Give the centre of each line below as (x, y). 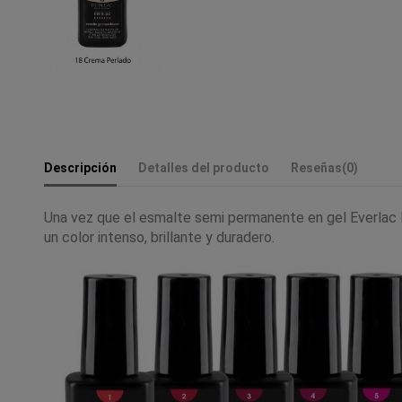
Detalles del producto (204, 167)
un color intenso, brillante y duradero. (159, 237)
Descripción (80, 167)
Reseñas (316, 167)
